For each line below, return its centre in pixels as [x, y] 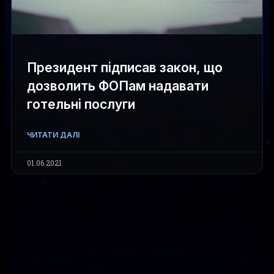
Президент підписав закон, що [125, 68]
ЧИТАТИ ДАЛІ [53, 135]
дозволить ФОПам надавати [118, 86]
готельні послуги [81, 104]
